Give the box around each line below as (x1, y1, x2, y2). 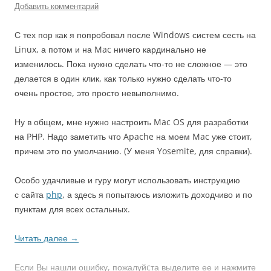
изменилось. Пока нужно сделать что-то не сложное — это (15, 58, 247, 70)
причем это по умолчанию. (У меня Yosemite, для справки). (15, 145, 252, 157)
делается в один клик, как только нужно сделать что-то (15, 73, 232, 84)
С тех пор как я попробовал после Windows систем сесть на (15, 29, 256, 41)
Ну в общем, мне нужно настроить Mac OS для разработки (15, 116, 249, 128)
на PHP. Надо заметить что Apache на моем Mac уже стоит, (15, 131, 252, 142)
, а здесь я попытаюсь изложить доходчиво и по (62, 189, 252, 200)
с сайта (15, 189, 46, 200)
